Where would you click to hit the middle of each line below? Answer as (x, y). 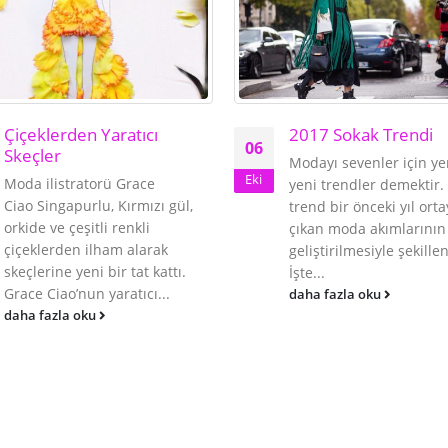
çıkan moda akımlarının (367, 229)
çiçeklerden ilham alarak (86, 250)
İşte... (306, 273)
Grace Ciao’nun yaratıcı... (87, 294)
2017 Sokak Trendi (360, 135)
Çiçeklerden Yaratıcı (81, 135)
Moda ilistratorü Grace (79, 184)
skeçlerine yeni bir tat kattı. (95, 272)
